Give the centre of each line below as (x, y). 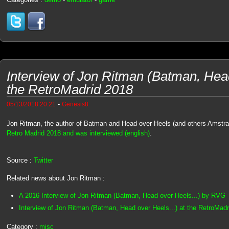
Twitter (43, 161)
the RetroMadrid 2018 (70, 89)
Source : (20, 161)
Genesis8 (75, 104)
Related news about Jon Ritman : (55, 178)
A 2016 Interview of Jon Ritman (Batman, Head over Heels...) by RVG (122, 195)
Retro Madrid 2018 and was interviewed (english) (78, 133)
